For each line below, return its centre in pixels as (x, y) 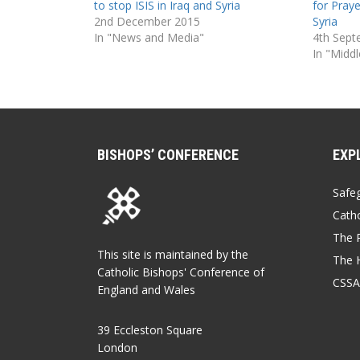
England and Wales (146, 289)
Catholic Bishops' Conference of (181, 272)
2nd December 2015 (147, 21)
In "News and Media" (149, 37)
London (117, 347)
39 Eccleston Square (150, 329)
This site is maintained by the (173, 254)
